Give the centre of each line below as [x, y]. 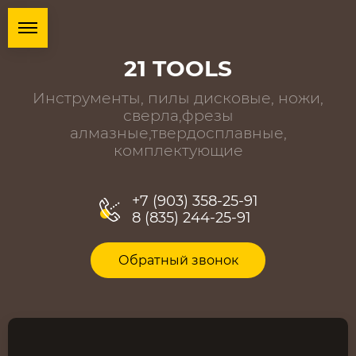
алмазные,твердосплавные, [178, 133]
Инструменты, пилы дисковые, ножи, [178, 99]
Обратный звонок [178, 261]
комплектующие [178, 151]
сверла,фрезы [178, 116]
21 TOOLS [178, 69]
